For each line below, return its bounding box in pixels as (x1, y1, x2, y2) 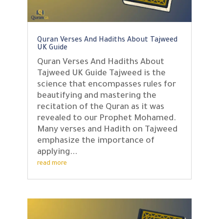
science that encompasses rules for (37, 81, 176, 90)
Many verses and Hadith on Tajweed (37, 126, 177, 135)
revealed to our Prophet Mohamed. (37, 114, 176, 124)
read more (37, 160, 67, 168)
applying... (37, 148, 77, 158)
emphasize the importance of (37, 137, 154, 147)
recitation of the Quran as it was (37, 103, 164, 113)
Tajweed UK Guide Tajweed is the (37, 69, 166, 79)
